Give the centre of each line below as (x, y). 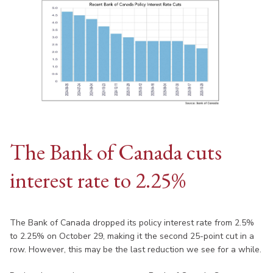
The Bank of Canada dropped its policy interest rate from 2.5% (132, 223)
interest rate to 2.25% (98, 180)
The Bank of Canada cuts (116, 152)
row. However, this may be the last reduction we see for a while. (136, 250)
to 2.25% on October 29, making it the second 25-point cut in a (132, 236)
